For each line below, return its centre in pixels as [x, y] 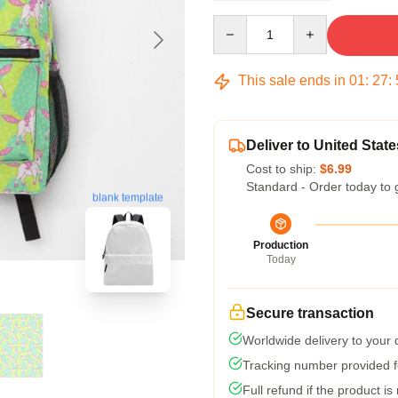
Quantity [236, 23]
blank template [128, 199]
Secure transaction [310, 313]
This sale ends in [292, 80]
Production [281, 245]
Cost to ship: [283, 169]
